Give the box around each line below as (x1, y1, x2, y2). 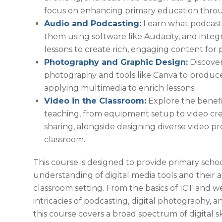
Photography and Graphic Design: (44, 57, 188, 67)
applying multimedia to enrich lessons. (44, 83, 196, 93)
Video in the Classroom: (44, 96, 146, 106)
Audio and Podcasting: (44, 19, 141, 29)
